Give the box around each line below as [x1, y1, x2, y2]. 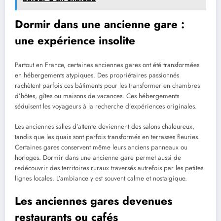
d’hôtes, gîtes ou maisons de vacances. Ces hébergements [15, 91, 179, 101]
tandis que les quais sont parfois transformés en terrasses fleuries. [15, 132, 200, 142]
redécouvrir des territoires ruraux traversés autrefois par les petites [15, 163, 203, 173]
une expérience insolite [15, 32, 135, 48]
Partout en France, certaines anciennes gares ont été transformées [15, 60, 199, 70]
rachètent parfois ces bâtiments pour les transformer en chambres [15, 81, 200, 91]
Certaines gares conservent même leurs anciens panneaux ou [15, 142, 187, 152]
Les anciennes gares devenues [15, 192, 172, 209]
